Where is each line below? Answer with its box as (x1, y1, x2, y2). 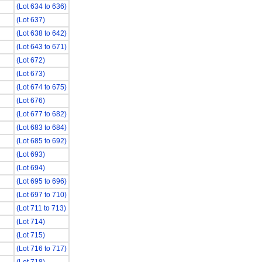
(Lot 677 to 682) (16, 110, 67, 118)
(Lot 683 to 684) (16, 123, 67, 132)
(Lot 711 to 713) (16, 204, 66, 212)
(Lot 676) (16, 96, 45, 105)
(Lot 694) (16, 164, 45, 172)
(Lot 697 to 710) (16, 191, 67, 199)
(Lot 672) (16, 56, 45, 64)
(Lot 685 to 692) (16, 137, 67, 145)
